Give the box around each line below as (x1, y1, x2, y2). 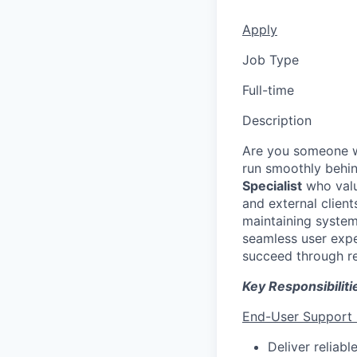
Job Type (242, 52, 299, 68)
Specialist (242, 178, 302, 194)
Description (242, 112, 312, 128)
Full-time (242, 82, 294, 98)
